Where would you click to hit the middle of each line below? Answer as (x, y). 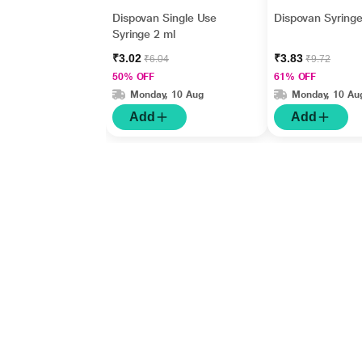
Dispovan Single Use (164, 18)
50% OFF (133, 77)
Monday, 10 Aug (166, 94)
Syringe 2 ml (143, 34)
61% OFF (295, 77)
